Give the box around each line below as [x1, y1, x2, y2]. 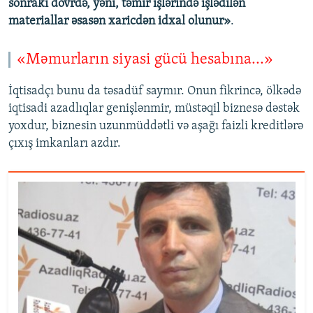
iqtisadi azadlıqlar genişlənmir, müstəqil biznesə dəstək [8, 101, 300, 115]
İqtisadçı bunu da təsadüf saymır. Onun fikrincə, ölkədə [8, 84, 301, 98]
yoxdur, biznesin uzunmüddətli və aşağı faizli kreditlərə [8, 119, 303, 133]
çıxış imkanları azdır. [8, 136, 121, 150]
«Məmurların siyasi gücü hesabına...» [17, 51, 273, 68]
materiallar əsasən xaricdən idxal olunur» [8, 14, 231, 28]
